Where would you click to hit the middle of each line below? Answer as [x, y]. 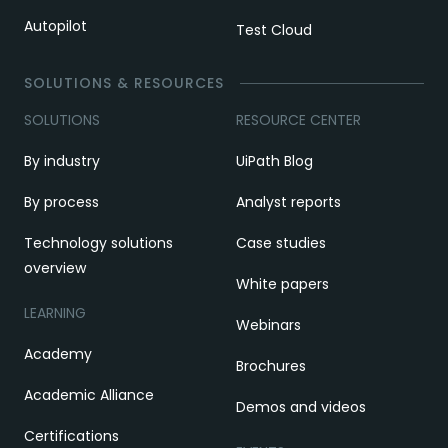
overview [55, 267]
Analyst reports [288, 201]
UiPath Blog [274, 160]
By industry [62, 160]
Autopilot [55, 25]
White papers [282, 283]
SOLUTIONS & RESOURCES [124, 82]
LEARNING [55, 312]
